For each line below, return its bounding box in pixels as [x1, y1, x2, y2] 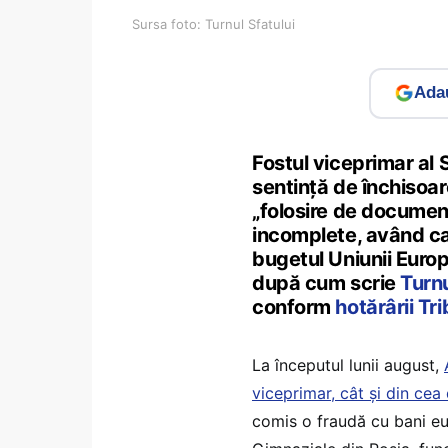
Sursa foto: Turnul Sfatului [132, 15, 295, 32]
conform [252, 294, 336, 319]
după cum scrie [252, 270, 401, 295]
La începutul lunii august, [252, 354, 444, 375]
